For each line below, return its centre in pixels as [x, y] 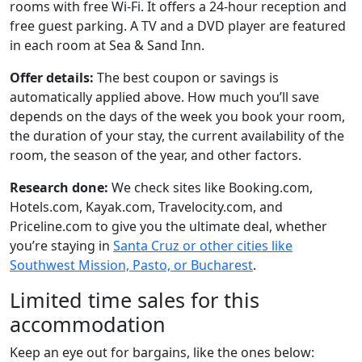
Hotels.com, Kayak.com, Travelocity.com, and [146, 206]
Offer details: [52, 77]
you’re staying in [61, 245]
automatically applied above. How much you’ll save [164, 97]
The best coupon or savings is [186, 77]
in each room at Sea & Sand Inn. [107, 45]
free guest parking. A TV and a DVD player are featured [178, 25]
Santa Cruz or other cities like [203, 245]
